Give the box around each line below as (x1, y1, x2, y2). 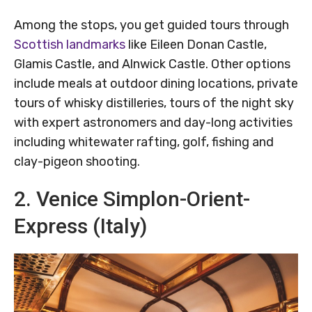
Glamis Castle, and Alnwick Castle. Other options (14, 56, 290, 72)
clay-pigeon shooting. (14, 154, 140, 170)
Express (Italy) (14, 214, 147, 239)
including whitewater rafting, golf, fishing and (14, 134, 274, 150)
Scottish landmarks (14, 37, 125, 53)
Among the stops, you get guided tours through (14, 17, 289, 33)
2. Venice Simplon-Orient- (14, 187, 250, 212)
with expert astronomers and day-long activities (14, 115, 292, 131)
